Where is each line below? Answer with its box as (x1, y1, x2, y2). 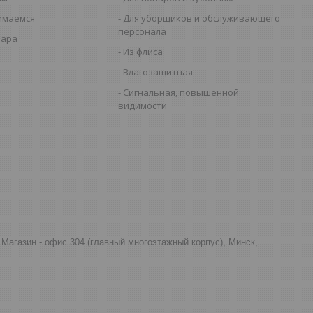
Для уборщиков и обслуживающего (123, 11, 281, 24)
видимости (118, 99, 168, 112)
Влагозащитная (123, 65, 194, 78)
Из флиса (123, 45, 163, 58)
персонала (118, 24, 167, 38)
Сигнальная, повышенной (123, 85, 240, 99)
